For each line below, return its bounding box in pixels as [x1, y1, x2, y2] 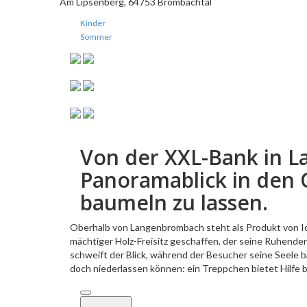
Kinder [80, 18, 106, 29]
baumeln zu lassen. [80, 188, 268, 217]
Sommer [80, 32, 112, 42]
